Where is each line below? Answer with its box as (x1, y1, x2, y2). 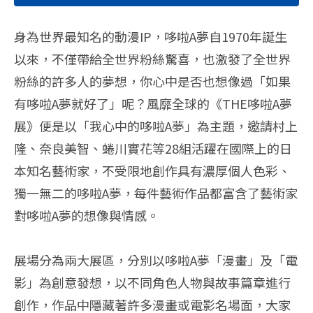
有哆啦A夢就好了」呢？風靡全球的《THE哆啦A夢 (14, 94, 292, 112)
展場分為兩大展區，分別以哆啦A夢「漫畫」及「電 (14, 250, 298, 269)
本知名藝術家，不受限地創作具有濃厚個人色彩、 (14, 161, 291, 180)
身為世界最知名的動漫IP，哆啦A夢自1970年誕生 (14, 27, 287, 45)
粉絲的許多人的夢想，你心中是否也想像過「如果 (14, 71, 291, 90)
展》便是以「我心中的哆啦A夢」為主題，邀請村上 (14, 116, 298, 135)
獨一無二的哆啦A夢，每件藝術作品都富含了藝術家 (14, 183, 298, 202)
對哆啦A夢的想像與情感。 (14, 205, 159, 224)
